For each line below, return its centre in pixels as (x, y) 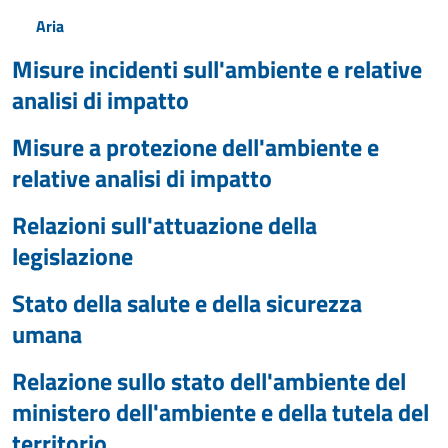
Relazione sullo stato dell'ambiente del (209, 381)
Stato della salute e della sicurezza (187, 303)
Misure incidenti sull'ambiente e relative (217, 69)
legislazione (72, 256)
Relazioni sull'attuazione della (164, 225)
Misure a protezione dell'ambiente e (195, 147)
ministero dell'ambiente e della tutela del (220, 412)
